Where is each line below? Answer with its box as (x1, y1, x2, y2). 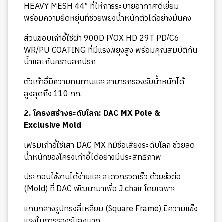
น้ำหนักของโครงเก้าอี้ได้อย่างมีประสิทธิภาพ (24, 150, 161, 164)
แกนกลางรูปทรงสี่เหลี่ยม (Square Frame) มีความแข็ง (24, 202, 198, 216)
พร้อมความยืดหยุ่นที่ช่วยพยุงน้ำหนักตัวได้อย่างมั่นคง (24, 11, 191, 25)
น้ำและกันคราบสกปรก (24, 55, 96, 69)
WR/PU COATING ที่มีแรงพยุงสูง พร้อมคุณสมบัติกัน (24, 43, 197, 57)
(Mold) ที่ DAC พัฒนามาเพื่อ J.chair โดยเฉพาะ (24, 182, 176, 196)
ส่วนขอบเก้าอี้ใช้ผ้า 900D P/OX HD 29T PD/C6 (24, 31, 179, 45)
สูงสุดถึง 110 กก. (24, 87, 82, 101)
